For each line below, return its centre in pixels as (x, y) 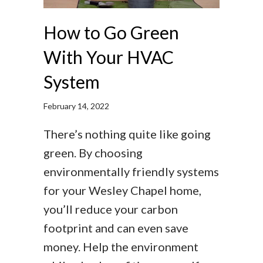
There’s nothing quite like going (127, 134)
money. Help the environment (121, 247)
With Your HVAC (109, 57)
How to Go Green (111, 33)
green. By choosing (93, 153)
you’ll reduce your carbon (111, 209)
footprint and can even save (116, 228)
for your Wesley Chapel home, (122, 190)
